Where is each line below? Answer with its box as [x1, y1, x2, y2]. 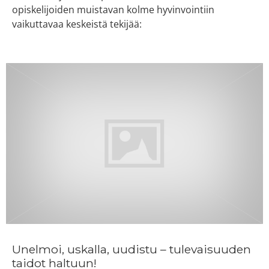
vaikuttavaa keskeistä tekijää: [12, 17, 142, 31]
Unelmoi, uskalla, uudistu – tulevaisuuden [12, 241, 251, 256]
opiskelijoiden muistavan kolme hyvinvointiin [12, 3, 214, 17]
